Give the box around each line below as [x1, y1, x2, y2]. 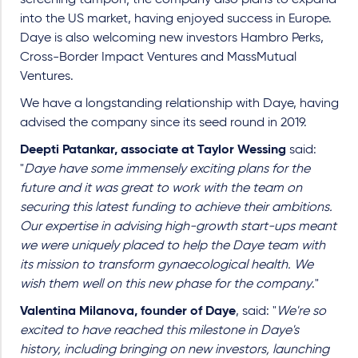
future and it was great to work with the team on [20, 182, 302, 195]
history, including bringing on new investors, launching [20, 344, 329, 356]
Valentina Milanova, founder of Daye [20, 305, 236, 318]
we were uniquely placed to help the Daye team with [20, 240, 325, 253]
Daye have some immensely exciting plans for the [24, 163, 310, 176]
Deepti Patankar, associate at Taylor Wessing [20, 144, 286, 157]
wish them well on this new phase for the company [20, 278, 312, 291]
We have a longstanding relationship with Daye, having [20, 97, 339, 110]
